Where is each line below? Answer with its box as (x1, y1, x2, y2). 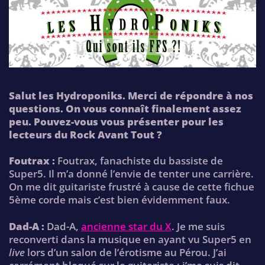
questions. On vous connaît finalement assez (9, 102, 241, 116)
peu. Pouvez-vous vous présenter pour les (9, 115, 224, 129)
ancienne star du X (81, 219, 172, 233)
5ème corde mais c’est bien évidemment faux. (9, 193, 230, 207)
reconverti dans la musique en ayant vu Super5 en (9, 232, 251, 246)
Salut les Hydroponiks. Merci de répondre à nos (9, 89, 253, 103)
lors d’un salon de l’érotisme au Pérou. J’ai (25, 245, 227, 259)
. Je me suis (172, 219, 225, 233)
